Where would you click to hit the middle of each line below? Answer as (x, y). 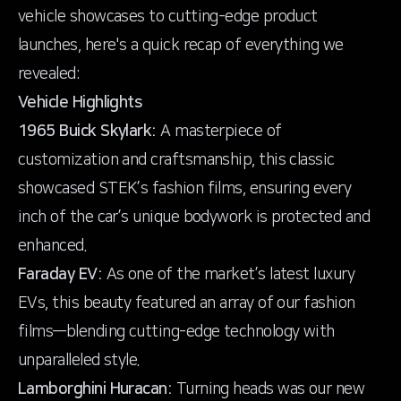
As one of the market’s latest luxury (229, 275)
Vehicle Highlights (80, 103)
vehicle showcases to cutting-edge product (168, 17)
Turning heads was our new (269, 389)
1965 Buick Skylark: (87, 132)
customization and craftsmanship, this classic (176, 160)
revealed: (49, 74)
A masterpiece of (219, 132)
